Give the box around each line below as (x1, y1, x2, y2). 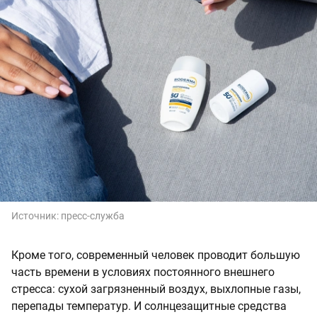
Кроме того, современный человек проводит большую (11, 248, 300, 263)
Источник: (11, 210, 61, 222)
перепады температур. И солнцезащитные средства (11, 299, 287, 313)
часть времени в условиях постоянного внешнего (11, 265, 275, 279)
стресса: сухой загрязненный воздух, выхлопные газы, (11, 282, 301, 296)
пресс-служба (61, 210, 125, 222)
